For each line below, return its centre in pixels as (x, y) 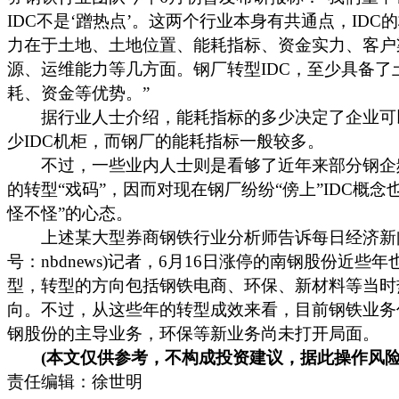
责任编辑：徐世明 (75, 382)
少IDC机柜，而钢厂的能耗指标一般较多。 (166, 141)
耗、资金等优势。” (78, 93)
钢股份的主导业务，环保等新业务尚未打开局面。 (193, 334)
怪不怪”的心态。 (70, 213)
